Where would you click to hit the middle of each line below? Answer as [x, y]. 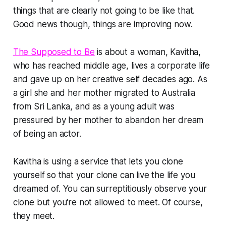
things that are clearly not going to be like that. [104, 10]
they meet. [34, 216]
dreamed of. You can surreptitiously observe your [110, 188]
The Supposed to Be [54, 52]
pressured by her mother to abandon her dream [108, 120]
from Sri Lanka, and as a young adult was [94, 106]
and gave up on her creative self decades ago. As [110, 79]
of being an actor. [47, 133]
